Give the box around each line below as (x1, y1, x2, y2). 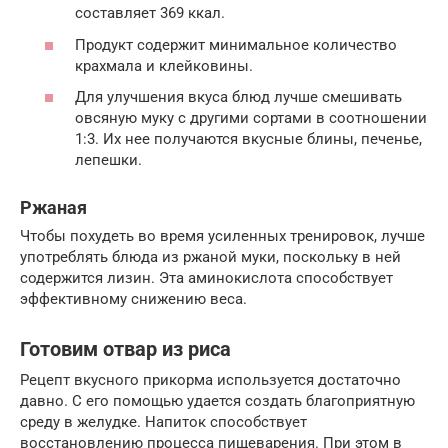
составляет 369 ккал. (75, 4, 225, 23)
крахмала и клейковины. (75, 56, 253, 75)
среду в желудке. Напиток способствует (20, 413, 307, 432)
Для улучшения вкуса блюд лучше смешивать (75, 88, 402, 107)
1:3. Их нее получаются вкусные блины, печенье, (75, 130, 422, 149)
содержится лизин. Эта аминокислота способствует (20, 269, 393, 288)
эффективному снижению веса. (20, 290, 247, 309)
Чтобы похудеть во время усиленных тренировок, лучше (20, 227, 425, 246)
